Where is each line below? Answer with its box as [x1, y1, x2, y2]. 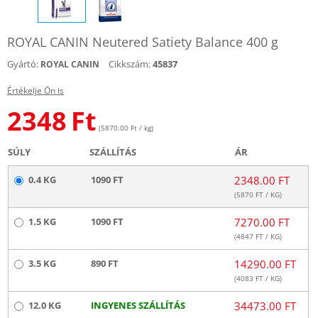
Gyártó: [7, 57, 38, 70]
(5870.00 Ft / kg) [99, 123, 153, 133]
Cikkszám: [109, 57, 150, 70]
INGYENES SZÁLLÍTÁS [90, 299, 185, 312]
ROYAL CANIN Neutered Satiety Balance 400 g [7, 33, 278, 50]
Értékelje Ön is [7, 84, 64, 97]
